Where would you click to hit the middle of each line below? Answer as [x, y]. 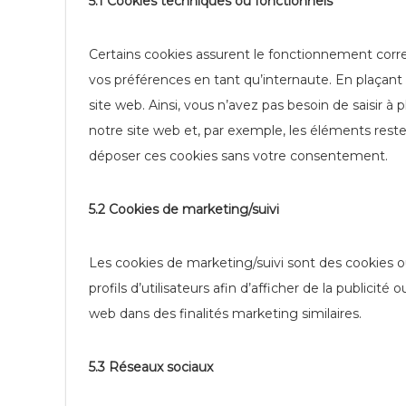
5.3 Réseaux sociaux [151, 367]
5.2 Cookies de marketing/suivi [184, 209]
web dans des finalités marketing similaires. [225, 314]
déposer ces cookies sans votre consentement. [238, 156]
